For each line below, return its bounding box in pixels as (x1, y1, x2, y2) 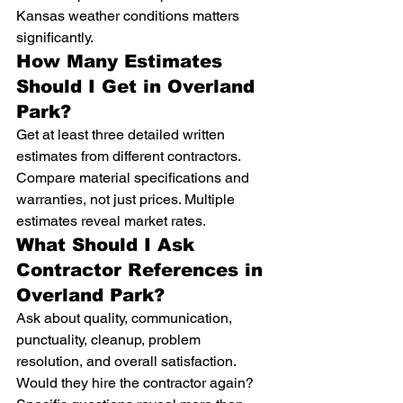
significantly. (16, 29, 94, 46)
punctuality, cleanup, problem (16, 331, 204, 348)
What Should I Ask (16, 235, 201, 255)
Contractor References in (16, 260, 269, 280)
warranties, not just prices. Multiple (16, 191, 238, 208)
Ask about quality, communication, (16, 309, 236, 327)
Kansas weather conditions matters (16, 7, 243, 24)
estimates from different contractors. (16, 148, 244, 165)
